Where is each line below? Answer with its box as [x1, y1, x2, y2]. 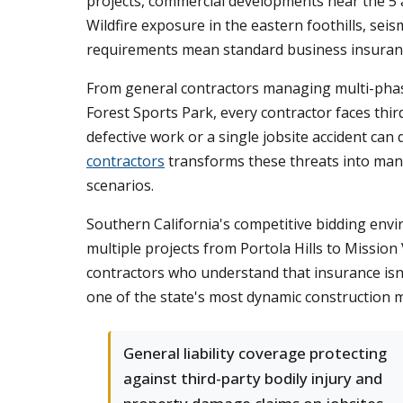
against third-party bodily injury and [123, 368, 382, 389]
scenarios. [86, 175, 154, 195]
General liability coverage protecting [123, 343, 387, 363]
